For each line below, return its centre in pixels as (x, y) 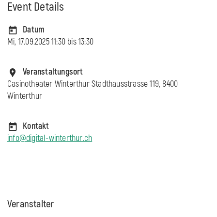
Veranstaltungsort (53, 72)
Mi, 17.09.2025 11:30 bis (43, 42)
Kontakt (36, 126)
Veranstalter (31, 204)
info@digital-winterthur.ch (50, 139)
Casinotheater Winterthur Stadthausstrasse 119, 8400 (93, 84)
